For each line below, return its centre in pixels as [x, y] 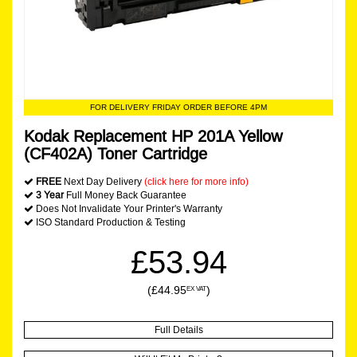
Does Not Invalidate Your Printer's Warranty [128, 208]
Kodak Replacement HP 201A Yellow [153, 136]
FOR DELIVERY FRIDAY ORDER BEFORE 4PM [178, 107]
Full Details [178, 329]
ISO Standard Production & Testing [110, 222]
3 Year [50, 195]
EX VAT [196, 288]
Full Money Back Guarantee [125, 195]
